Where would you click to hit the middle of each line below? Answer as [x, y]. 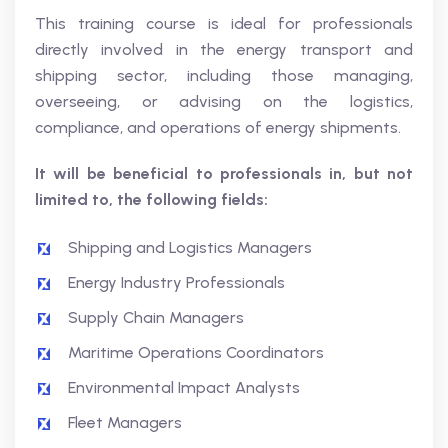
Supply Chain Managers [156, 317]
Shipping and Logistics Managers [190, 247]
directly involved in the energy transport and [224, 49]
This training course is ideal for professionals [224, 23]
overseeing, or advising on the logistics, [224, 101]
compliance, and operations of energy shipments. [218, 127]
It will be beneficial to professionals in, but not [224, 173]
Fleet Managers [125, 422]
